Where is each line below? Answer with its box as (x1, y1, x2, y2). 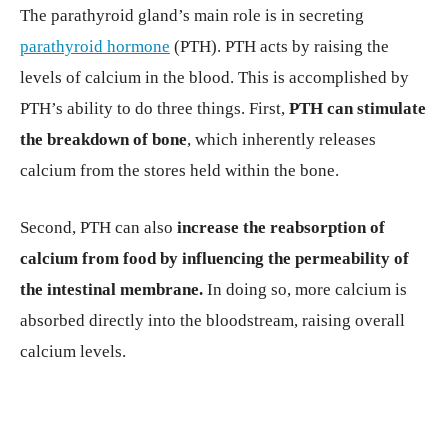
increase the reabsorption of (177, 218, 385, 237)
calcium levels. (20, 342, 126, 361)
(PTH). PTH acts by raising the (170, 37, 389, 56)
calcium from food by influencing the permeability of (20, 249, 409, 268)
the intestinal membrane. (20, 280, 203, 299)
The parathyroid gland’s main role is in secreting (20, 6, 364, 25)
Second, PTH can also (20, 218, 177, 237)
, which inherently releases (187, 130, 376, 149)
